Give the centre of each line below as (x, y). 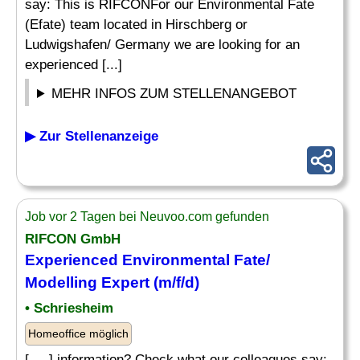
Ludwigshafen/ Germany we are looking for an (162, 45)
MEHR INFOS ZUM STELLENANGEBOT (174, 94)
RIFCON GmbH (73, 239)
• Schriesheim (69, 308)
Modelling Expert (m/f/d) (112, 282)
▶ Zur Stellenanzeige (92, 136)
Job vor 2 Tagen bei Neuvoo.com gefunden (147, 217)
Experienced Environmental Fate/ (147, 260)
